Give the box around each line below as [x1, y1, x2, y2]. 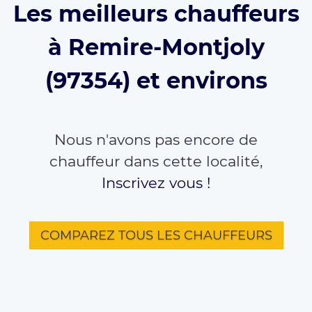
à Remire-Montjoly [47, 33, 265, 61]
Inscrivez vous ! [102, 173, 210, 192]
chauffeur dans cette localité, [49, 152, 263, 170]
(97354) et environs [45, 66, 267, 94]
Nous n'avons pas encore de [54, 130, 258, 148]
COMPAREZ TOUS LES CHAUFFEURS [40, 227, 272, 243]
